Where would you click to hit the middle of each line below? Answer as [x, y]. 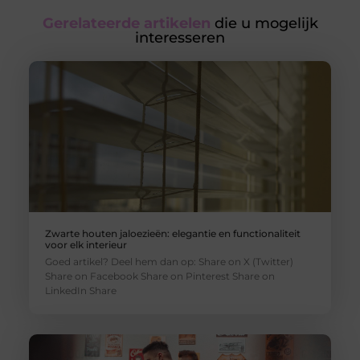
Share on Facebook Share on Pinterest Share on [160, 276]
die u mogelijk [264, 24]
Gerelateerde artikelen [126, 24]
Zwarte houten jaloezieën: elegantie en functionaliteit [172, 234]
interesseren [180, 38]
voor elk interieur [86, 245]
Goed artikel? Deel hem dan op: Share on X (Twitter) [169, 262]
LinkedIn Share [80, 291]
